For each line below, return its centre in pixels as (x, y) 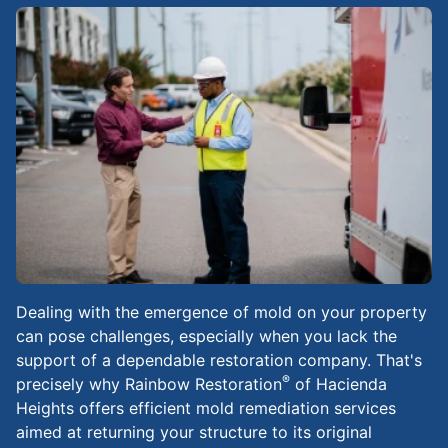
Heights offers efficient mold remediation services (206, 408)
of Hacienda (338, 384)
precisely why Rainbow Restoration (149, 384)
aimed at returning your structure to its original (194, 432)
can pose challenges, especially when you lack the (206, 336)
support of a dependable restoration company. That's (219, 360)
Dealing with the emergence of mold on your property (221, 312)
